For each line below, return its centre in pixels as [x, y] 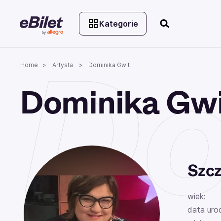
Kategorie [119, 23]
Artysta [63, 65]
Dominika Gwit [108, 65]
